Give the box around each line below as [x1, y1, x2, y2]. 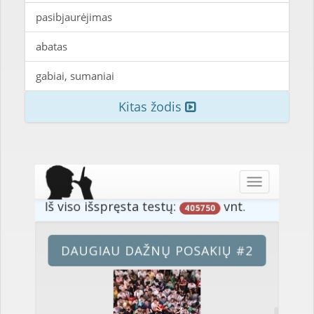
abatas [36, 39, 67, 53]
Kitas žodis [118, 98, 185, 115]
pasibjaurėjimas [36, 10, 112, 24]
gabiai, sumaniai [36, 69, 114, 83]
